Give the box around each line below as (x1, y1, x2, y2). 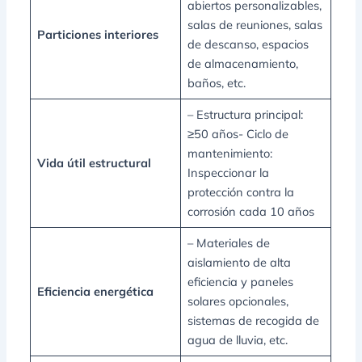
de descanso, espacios (187, 36, 309, 53)
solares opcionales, (187, 293, 288, 309)
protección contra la (187, 184, 294, 200)
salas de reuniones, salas (187, 17, 322, 33)
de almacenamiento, (187, 56, 298, 72)
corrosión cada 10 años (187, 204, 314, 220)
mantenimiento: (187, 145, 272, 162)
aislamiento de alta (187, 255, 291, 271)
